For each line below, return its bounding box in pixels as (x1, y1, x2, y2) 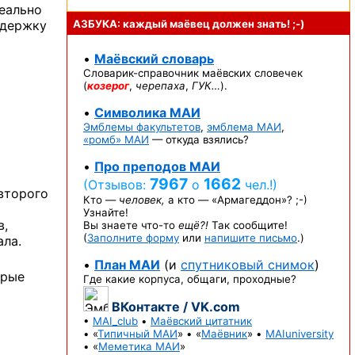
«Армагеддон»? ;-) (212, 193, 307, 206)
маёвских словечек (199, 67, 303, 79)
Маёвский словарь (94, 51, 214, 67)
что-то (141, 219, 175, 231)
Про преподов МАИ (94, 158, 220, 174)
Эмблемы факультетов (83, 120, 200, 133)
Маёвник (201, 327, 247, 340)
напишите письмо (204, 231, 297, 244)
